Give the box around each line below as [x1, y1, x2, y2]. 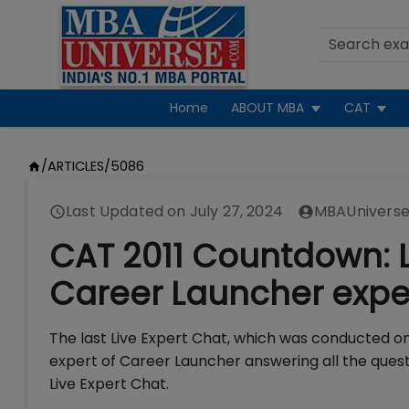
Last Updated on [66, 201, 190, 222]
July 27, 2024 [189, 201, 283, 222]
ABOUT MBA [231, 99, 305, 117]
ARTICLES [47, 157, 104, 175]
